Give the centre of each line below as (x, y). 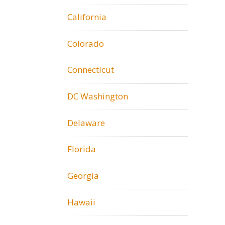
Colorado (86, 43)
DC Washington (98, 96)
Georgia (83, 176)
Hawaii (81, 202)
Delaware (86, 123)
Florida (82, 149)
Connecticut (91, 70)
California (87, 17)
